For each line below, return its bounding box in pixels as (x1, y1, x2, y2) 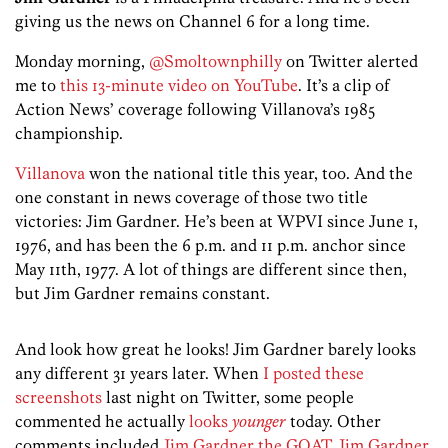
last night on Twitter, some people (102, 387, 354, 408)
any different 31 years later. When (15, 363, 263, 384)
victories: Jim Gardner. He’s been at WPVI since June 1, (15, 211, 418, 232)
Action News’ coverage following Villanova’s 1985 (15, 99, 375, 120)
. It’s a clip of (298, 75, 389, 96)
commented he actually (15, 411, 189, 432)
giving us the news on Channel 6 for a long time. (15, 11, 370, 32)
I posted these (263, 363, 364, 384)
